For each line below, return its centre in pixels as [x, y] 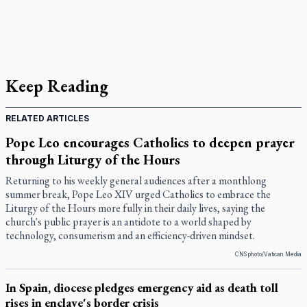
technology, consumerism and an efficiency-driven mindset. [130, 235]
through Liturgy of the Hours [93, 160]
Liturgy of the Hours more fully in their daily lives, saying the [135, 208]
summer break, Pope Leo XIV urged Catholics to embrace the [138, 194]
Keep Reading [57, 86]
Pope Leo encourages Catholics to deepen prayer [150, 143]
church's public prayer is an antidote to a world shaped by [128, 222]
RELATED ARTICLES [47, 118]
